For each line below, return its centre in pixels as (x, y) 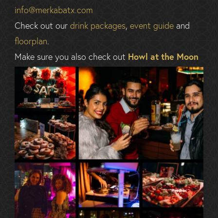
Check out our (42, 26)
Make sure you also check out (71, 57)
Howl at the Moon (163, 57)
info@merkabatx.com (54, 10)
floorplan (31, 41)
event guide (152, 26)
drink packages (98, 26)
